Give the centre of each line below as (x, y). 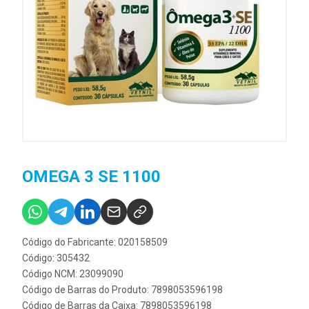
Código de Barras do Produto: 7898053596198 (122, 290)
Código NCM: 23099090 (73, 274)
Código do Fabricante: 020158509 (95, 242)
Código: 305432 (56, 258)
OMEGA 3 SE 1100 (91, 177)
